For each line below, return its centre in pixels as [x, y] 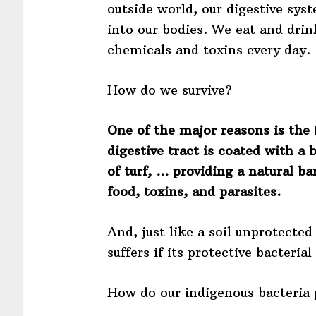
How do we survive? [170, 90]
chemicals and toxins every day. [209, 49]
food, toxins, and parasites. [194, 191]
